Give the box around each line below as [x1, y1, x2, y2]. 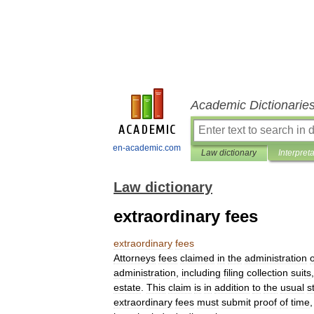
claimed [180, 252, 214, 264]
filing [224, 267, 244, 278]
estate [114, 282, 141, 293]
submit [221, 296, 251, 308]
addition [214, 282, 250, 293]
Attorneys [114, 252, 156, 264]
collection [247, 267, 288, 278]
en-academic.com [113, 143, 181, 153]
